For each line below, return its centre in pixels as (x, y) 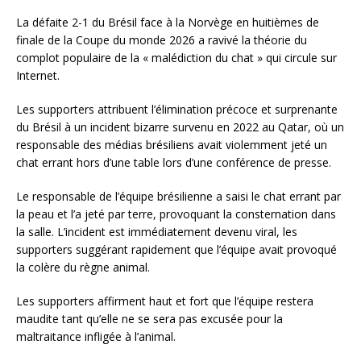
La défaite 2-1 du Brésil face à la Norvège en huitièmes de (168, 23)
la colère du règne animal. (83, 268)
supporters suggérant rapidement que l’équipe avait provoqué (176, 250)
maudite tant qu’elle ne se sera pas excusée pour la (149, 319)
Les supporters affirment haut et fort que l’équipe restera (165, 301)
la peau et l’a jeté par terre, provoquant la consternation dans (176, 214)
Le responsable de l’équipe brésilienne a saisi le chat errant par (178, 197)
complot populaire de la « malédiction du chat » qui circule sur (176, 58)
